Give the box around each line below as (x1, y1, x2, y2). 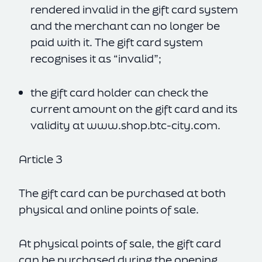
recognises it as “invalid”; (30, 51, 161, 66)
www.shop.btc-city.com (87, 118, 218, 133)
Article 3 (19, 151, 63, 167)
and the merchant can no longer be (30, 18, 220, 33)
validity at (30, 118, 87, 133)
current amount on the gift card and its (30, 101, 237, 116)
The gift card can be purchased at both (19, 185, 226, 201)
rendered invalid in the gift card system (30, 2, 238, 17)
